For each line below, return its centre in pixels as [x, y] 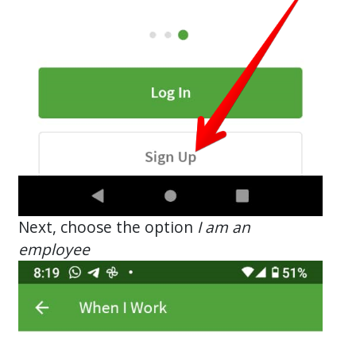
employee [54, 249]
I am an [224, 226]
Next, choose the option [108, 226]
